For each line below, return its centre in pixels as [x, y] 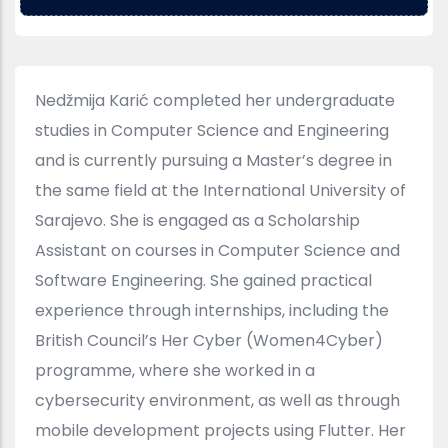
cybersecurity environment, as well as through [217, 401]
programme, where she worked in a [175, 371]
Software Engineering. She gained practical [203, 281]
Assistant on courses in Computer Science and [217, 251]
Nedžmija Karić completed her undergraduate [215, 101]
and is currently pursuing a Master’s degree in [213, 161]
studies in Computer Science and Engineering [212, 131]
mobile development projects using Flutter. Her [220, 431]
